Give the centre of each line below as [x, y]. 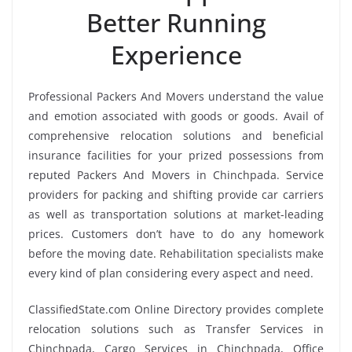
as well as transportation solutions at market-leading [176, 214]
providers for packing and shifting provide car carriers [176, 194]
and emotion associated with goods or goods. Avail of [176, 115]
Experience [176, 54]
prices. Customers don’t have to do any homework [176, 233]
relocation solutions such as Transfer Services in [176, 328]
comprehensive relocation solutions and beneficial [176, 135]
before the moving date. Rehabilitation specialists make [176, 253]
